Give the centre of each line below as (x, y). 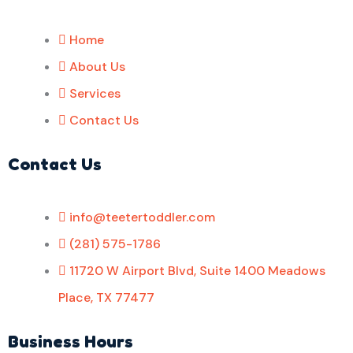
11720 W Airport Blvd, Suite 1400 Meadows (197, 271)
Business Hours (71, 341)
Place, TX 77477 (106, 297)
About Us (97, 67)
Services (95, 93)
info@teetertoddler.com (142, 217)
